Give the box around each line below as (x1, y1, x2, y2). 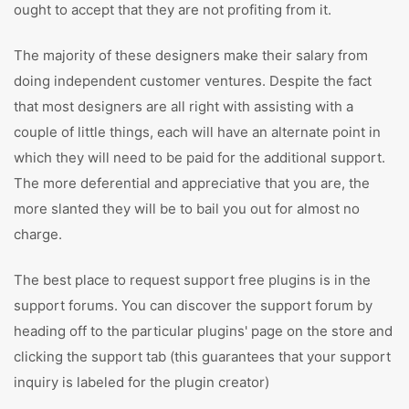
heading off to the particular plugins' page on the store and (14, 322, 393, 340)
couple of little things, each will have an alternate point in (14, 123, 381, 141)
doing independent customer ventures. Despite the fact (14, 72, 372, 89)
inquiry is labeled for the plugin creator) (14, 373, 269, 391)
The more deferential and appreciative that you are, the (14, 174, 370, 192)
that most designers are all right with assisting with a (14, 98, 353, 115)
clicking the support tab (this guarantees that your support (14, 348, 391, 365)
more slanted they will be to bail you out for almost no (14, 200, 360, 217)
